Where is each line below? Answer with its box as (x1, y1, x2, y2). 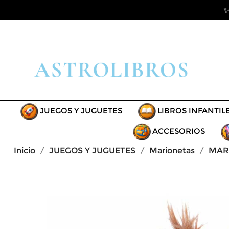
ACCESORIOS (152, 126, 205, 136)
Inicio (14, 145, 35, 155)
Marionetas (149, 145, 195, 155)
